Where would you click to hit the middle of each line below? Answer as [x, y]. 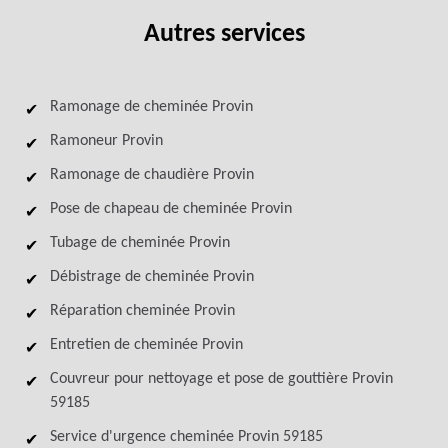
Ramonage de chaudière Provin [152, 175]
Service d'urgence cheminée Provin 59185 [186, 437]
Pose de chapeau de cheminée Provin [171, 209]
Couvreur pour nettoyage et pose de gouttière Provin [221, 379]
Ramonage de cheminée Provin [151, 107]
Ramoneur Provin [106, 141]
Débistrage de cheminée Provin [152, 277]
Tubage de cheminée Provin [140, 243]
